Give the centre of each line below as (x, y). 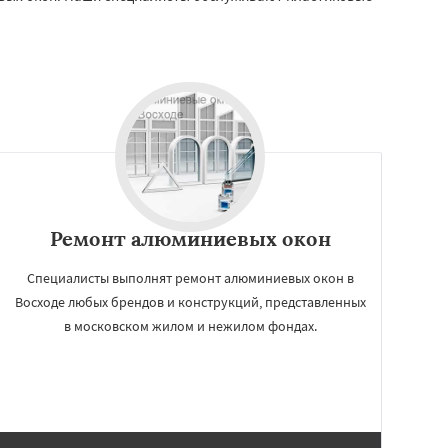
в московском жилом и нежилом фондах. (190, 326)
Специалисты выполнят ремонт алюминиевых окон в (190, 278)
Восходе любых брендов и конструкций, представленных (190, 302)
